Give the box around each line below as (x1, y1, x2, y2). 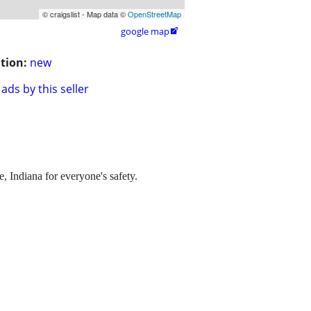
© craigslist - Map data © (42, 8, 128, 20)
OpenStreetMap (128, 8, 181, 20)
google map (121, 25, 169, 38)
